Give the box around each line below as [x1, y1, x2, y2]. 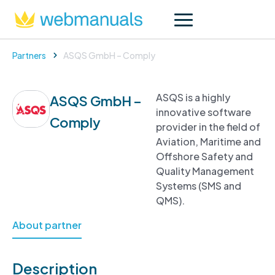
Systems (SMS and [156, 179, 242, 192]
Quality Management [156, 165, 255, 177]
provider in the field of [156, 120, 261, 133]
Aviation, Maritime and [156, 135, 261, 148]
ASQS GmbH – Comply [63, 50, 155, 61]
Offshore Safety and [156, 150, 254, 163]
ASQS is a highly [156, 91, 231, 104]
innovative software [156, 106, 252, 118]
